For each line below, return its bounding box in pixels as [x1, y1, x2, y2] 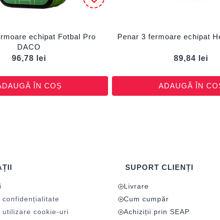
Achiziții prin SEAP [124, 208, 190, 216]
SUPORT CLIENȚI [125, 163, 193, 172]
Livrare [124, 182, 149, 191]
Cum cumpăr [124, 195, 169, 203]
